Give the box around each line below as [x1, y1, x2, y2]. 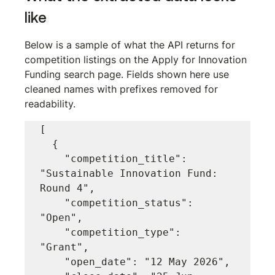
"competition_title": [40, 152, 65, 165]
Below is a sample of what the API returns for [25, 38, 239, 51]
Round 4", [40, 182, 96, 194]
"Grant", [40, 241, 90, 253]
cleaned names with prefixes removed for [25, 82, 222, 95]
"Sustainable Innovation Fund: [40, 167, 219, 179]
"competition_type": [40, 226, 65, 238]
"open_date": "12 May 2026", [40, 255, 65, 268]
